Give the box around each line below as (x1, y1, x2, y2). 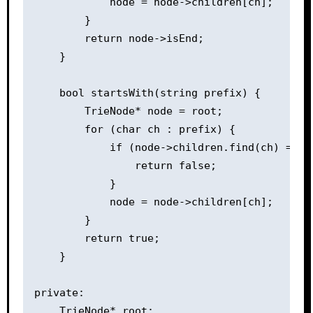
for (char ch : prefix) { (34, 122, 235, 136)
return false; (34, 159, 217, 172)
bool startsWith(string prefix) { (34, 86, 261, 99)
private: (34, 286, 85, 299)
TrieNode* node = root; (34, 104, 223, 117)
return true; (34, 231, 160, 245)
